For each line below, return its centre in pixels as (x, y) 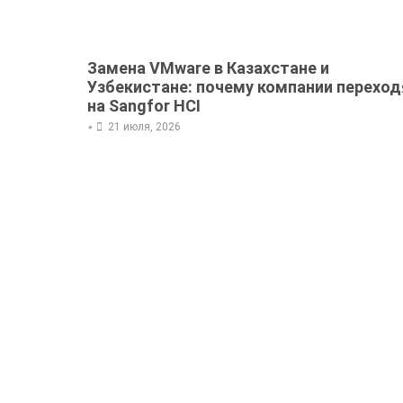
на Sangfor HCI (144, 106)
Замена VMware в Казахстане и (208, 68)
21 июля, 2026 (144, 127)
